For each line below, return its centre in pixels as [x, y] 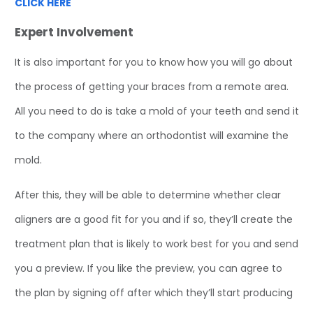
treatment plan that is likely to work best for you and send [156, 243]
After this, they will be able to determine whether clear [148, 195]
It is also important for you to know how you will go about [154, 63]
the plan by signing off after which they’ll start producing [154, 292]
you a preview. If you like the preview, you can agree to [148, 268]
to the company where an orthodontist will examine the [152, 136]
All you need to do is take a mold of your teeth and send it [157, 111]
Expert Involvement [74, 32]
